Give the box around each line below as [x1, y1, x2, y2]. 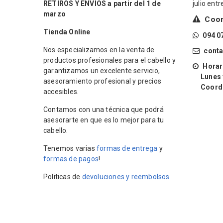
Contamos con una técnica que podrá [43, 106, 164, 114]
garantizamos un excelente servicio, [43, 67, 160, 75]
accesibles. [43, 88, 79, 96]
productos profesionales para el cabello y [43, 56, 176, 65]
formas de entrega [97, 144, 158, 153]
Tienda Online [43, 28, 91, 36]
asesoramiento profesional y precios [43, 77, 161, 86]
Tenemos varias [43, 144, 97, 153]
